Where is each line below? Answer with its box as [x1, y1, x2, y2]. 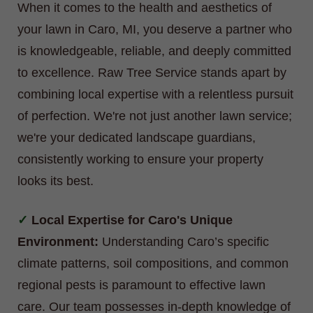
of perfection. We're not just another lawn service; [17, 109, 292, 124]
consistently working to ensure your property [17, 152, 263, 167]
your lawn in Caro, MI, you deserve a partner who [17, 22, 292, 37]
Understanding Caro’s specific [99, 235, 269, 249]
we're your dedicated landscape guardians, [17, 131, 256, 145]
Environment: [17, 235, 99, 249]
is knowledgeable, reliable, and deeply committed [17, 44, 291, 59]
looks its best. [17, 174, 94, 189]
